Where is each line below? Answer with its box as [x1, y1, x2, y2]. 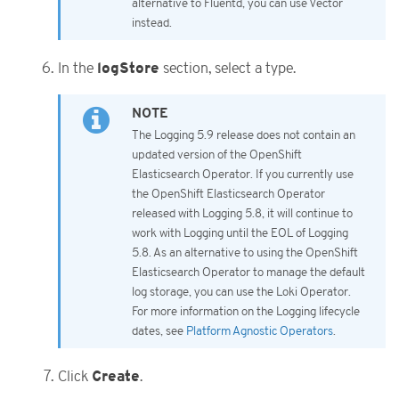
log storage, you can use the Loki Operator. [132, 285, 351, 300]
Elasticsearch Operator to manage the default [132, 265, 365, 281]
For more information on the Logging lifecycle [132, 305, 360, 320]
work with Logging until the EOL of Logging [132, 226, 348, 241]
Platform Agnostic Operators [186, 324, 333, 339]
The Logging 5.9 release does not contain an [132, 128, 355, 143]
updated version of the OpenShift [132, 148, 302, 163]
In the [58, 60, 97, 77]
